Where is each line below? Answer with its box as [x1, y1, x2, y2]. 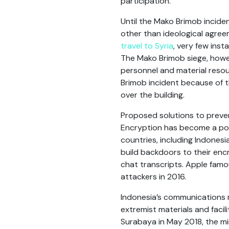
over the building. [121, 89, 185, 100]
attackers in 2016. [121, 171, 186, 182]
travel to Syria [121, 40, 173, 51]
